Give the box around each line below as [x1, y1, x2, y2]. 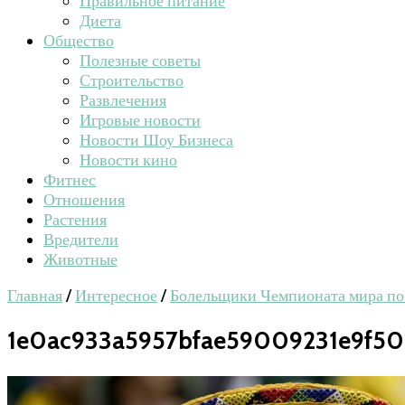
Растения [43, 210, 107, 230]
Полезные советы [80, 51, 201, 71]
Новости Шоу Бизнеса [80, 130, 233, 150]
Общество [43, 31, 114, 51]
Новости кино [80, 150, 177, 170]
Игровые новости [80, 110, 201, 130]
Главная [7, 286, 62, 306]
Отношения [43, 190, 125, 210]
